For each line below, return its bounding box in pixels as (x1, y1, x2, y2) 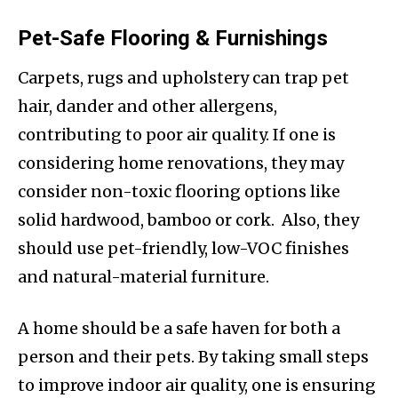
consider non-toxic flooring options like (18, 181, 340, 203)
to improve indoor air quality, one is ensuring (18, 375, 376, 396)
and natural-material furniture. (18, 267, 269, 288)
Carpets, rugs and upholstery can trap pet (18, 68, 349, 89)
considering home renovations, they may (18, 153, 344, 174)
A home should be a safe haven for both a (18, 318, 340, 339)
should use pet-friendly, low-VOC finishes (18, 238, 349, 259)
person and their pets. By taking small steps (18, 346, 369, 368)
